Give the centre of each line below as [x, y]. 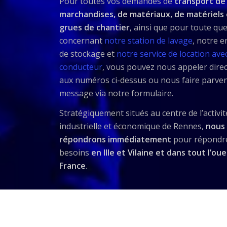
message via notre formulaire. [117, 93]
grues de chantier [95, 27]
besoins [74, 153]
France [73, 166]
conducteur [81, 67]
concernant [82, 40]
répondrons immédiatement [116, 140]
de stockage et [88, 53]
